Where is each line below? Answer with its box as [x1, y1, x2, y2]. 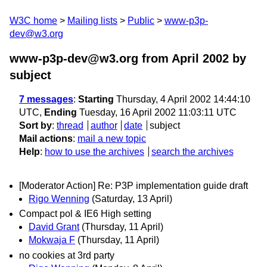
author [90, 120, 117, 131]
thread [57, 120, 83, 131]
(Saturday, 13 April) [92, 194, 172, 204]
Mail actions [19, 133, 73, 144]
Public [128, 15, 154, 26]
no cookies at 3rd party [19, 250, 114, 260]
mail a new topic [77, 133, 146, 144]
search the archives [151, 147, 234, 157]
